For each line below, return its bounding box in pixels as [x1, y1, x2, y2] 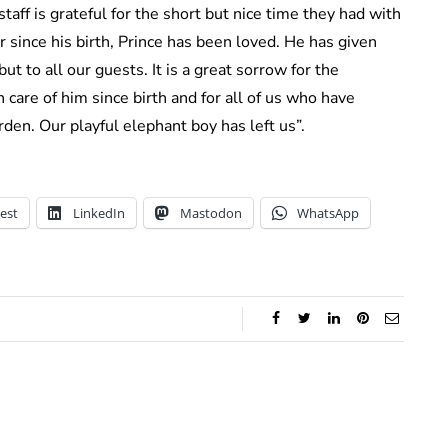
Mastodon [180, 204, 242, 223]
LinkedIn [73, 204, 125, 223]
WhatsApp [297, 204, 359, 223]
